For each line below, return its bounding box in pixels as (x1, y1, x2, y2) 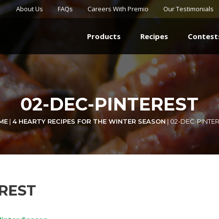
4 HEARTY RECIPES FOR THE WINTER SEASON (12, 117, 166, 126)
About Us (16, 4, 43, 13)
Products (87, 31, 121, 42)
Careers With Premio (88, 4, 149, 13)
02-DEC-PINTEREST (21, 93, 198, 115)
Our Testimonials (163, 4, 214, 13)
